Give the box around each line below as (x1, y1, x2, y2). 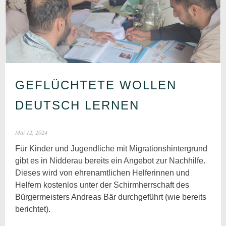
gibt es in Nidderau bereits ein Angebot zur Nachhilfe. (15, 156, 206, 165)
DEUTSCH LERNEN (15, 98, 140, 112)
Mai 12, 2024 (15, 128, 48, 136)
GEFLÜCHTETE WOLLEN (15, 78, 177, 92)
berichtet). (15, 204, 51, 213)
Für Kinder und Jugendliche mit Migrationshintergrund (15, 144, 208, 153)
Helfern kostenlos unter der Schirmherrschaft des (15, 180, 190, 189)
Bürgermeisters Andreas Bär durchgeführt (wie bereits (15, 192, 207, 201)
